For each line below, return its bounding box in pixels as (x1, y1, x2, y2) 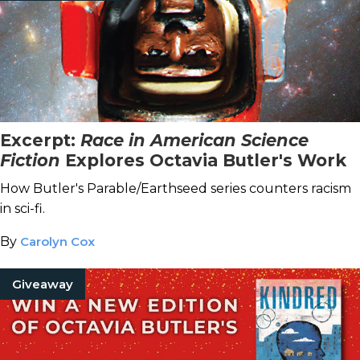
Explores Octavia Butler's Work (65, 150, 346, 170)
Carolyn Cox (20, 234, 95, 249)
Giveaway (12, 276, 73, 292)
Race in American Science (80, 130, 309, 150)
